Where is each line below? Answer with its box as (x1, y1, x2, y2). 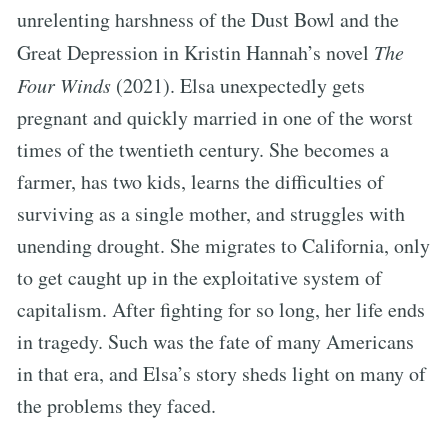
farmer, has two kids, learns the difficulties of (17, 167, 384, 195)
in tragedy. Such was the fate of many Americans (17, 327, 414, 355)
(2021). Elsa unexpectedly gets (111, 71, 365, 99)
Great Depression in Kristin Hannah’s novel (17, 38, 374, 66)
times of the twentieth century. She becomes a (17, 135, 389, 163)
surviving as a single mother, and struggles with (17, 199, 405, 227)
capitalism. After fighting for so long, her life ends (17, 295, 425, 323)
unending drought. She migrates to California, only (17, 231, 430, 259)
